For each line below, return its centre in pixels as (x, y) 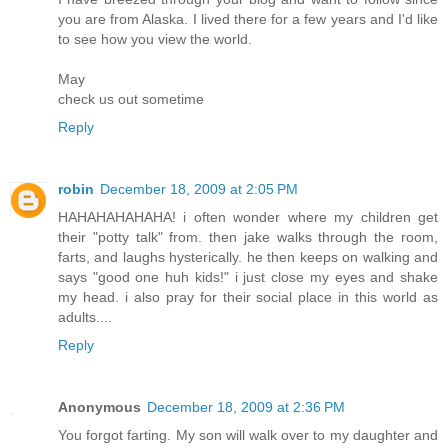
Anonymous (99, 406)
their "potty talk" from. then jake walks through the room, (248, 236)
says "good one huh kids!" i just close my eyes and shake (248, 276)
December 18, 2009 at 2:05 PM (199, 188)
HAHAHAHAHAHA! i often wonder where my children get (248, 216)
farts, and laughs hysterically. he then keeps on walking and (248, 256)
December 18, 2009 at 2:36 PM (246, 406)
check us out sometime (131, 98)
